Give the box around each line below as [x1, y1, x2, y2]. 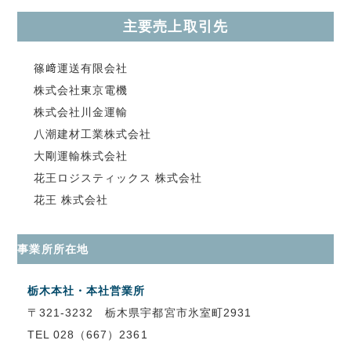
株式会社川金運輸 [33, 105, 128, 118]
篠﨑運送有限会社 [33, 61, 128, 74]
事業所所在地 [17, 242, 89, 255]
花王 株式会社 [33, 193, 109, 206]
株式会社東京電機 [33, 83, 128, 96]
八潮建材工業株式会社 [33, 127, 152, 140]
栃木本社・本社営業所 [27, 284, 146, 297]
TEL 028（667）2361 [27, 327, 148, 341]
